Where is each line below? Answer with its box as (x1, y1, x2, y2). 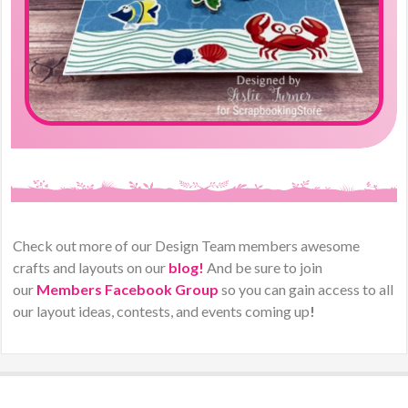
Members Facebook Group (36, 280, 219, 299)
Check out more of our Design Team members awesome (13, 237, 361, 255)
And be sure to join (204, 259, 323, 277)
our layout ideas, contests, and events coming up (13, 302, 311, 321)
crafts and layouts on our (13, 259, 167, 277)
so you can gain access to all (219, 280, 394, 299)
